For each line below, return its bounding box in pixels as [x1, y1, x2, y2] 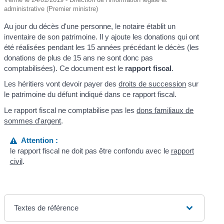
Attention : [16, 136, 58, 145]
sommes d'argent [4, 116, 61, 125]
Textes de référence [14, 203, 79, 212]
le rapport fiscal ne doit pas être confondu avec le [9, 146, 171, 155]
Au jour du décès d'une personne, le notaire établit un [4, 21, 176, 30]
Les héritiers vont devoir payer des [4, 79, 119, 88]
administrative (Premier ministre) [4, 4, 98, 12]
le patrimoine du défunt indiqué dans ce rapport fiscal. [4, 90, 177, 99]
